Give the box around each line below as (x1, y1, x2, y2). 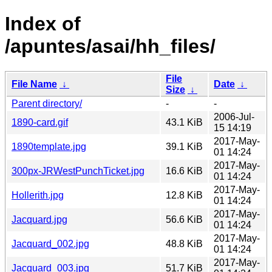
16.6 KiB (166, 165, 203, 176)
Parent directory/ (12, 98, 82, 109)
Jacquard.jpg (12, 214, 67, 225)
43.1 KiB (166, 117, 203, 127)
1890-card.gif (12, 117, 68, 127)
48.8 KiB (166, 238, 203, 249)
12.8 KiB (166, 189, 203, 200)
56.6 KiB (166, 214, 203, 225)
